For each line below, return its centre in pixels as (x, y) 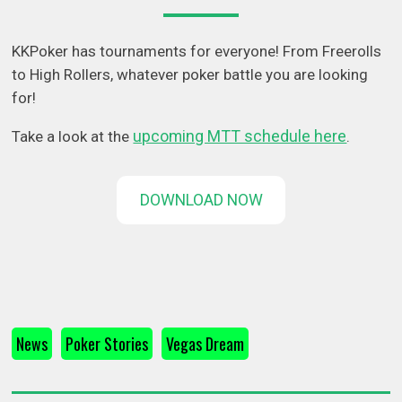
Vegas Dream (205, 344)
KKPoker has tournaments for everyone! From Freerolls (197, 52)
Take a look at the (73, 137)
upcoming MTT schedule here (240, 136)
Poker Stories (107, 344)
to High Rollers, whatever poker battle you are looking (190, 75)
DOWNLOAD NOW (201, 200)
